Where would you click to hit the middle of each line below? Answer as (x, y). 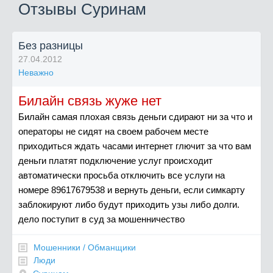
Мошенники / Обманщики (85, 247)
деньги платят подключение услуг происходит (115, 161)
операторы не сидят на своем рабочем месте (113, 131)
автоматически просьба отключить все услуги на (122, 175)
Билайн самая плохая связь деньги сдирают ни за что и (135, 117)
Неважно (36, 73)
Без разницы (51, 46)
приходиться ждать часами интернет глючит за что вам (135, 146)
